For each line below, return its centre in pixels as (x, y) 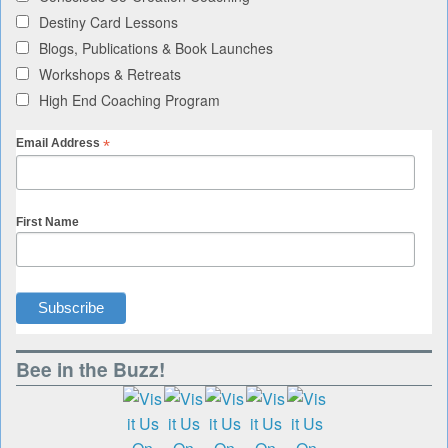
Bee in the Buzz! (90, 368)
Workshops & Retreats (110, 74)
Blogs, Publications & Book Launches (156, 48)
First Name (47, 222)
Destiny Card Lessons (108, 22)
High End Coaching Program (129, 100)
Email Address (59, 143)
